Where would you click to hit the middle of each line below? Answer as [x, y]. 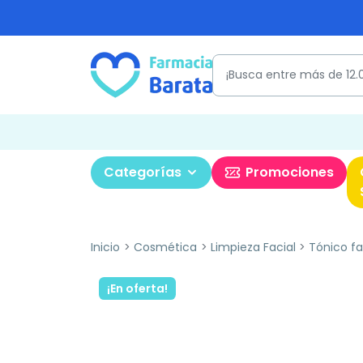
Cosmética [165, 247]
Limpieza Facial [253, 247]
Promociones [290, 172]
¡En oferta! [137, 288]
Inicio [105, 247]
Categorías [143, 172]
